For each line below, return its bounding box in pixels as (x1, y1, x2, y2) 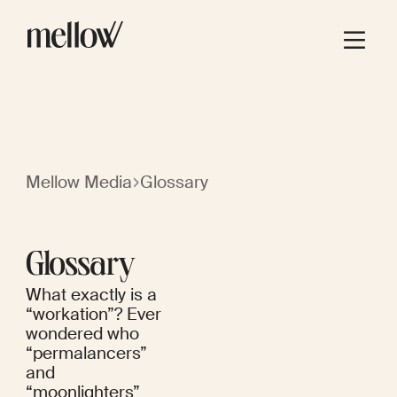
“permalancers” (25, 342, 147, 365)
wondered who (25, 323, 139, 346)
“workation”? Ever (25, 303, 161, 326)
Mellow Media (25, 170, 132, 193)
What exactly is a (25, 284, 157, 307)
